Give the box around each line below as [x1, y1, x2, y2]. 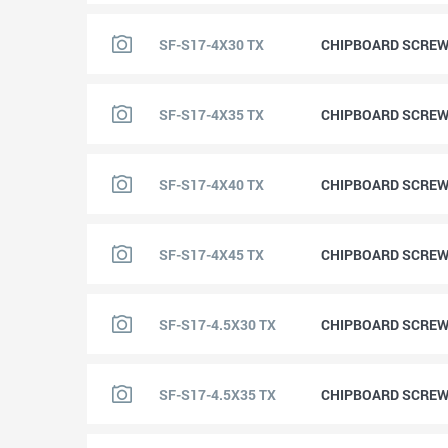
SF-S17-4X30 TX [159, 34, 264, 54]
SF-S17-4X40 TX [159, 174, 264, 194]
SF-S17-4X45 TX [159, 244, 264, 264]
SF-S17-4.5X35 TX [159, 384, 276, 404]
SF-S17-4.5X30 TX [159, 314, 276, 334]
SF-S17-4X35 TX [159, 104, 264, 124]
